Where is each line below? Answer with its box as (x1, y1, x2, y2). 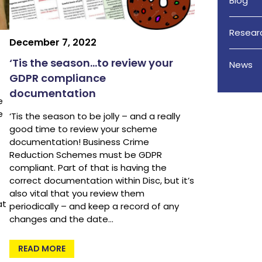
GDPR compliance (9, 71, 106, 86)
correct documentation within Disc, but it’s (9, 174, 195, 187)
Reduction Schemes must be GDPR (9, 149, 163, 161)
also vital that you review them (9, 187, 145, 200)
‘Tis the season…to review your (9, 56, 174, 71)
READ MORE (18, 243, 66, 255)
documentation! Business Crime (9, 136, 150, 149)
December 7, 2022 (9, 36, 97, 50)
